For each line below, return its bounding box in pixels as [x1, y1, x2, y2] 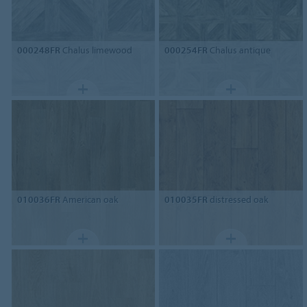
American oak [60, 193, 119, 206]
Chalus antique [208, 43, 271, 56]
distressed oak [208, 193, 269, 206]
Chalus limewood [60, 43, 132, 56]
